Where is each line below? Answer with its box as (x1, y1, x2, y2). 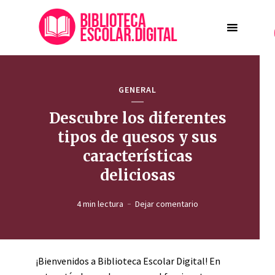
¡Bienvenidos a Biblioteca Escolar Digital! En (36, 255, 220, 267)
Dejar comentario (135, 198, 198, 209)
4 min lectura (77, 198, 123, 209)
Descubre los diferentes (48, 109, 227, 128)
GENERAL (118, 84, 157, 95)
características (82, 147, 193, 166)
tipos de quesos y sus (58, 128, 217, 147)
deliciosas (99, 166, 176, 185)
